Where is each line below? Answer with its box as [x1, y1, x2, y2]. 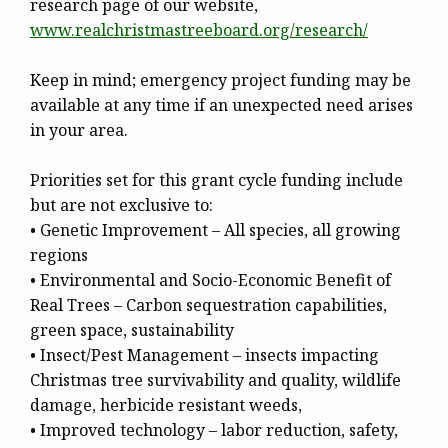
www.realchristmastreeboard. [30, 19, 263, 42]
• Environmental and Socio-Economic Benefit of [30, 269, 391, 292]
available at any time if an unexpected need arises [30, 94, 413, 117]
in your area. [30, 119, 128, 142]
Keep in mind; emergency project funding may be [30, 69, 411, 92]
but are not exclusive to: [30, 194, 213, 217]
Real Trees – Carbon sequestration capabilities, [30, 294, 387, 317]
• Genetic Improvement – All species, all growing [30, 219, 401, 242]
